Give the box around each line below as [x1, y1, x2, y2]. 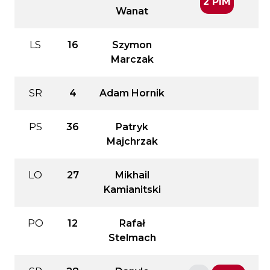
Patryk [116, 121, 148, 133]
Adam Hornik [99, 87, 165, 99]
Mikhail [115, 169, 149, 181]
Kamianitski [103, 183, 161, 195]
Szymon [112, 39, 152, 51]
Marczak [110, 53, 154, 65]
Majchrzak [106, 135, 158, 147]
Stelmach [108, 231, 156, 243]
